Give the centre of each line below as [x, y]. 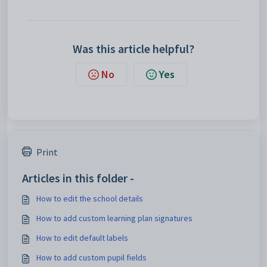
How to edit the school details [90, 198]
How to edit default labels [82, 237]
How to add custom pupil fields [91, 257]
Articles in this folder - [78, 178]
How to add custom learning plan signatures [114, 218]
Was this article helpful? [133, 48]
